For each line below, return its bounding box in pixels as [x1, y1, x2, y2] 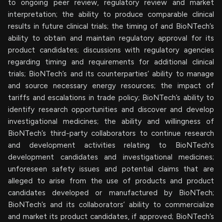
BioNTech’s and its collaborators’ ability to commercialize [8, 200, 214, 209]
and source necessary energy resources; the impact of [8, 81, 214, 90]
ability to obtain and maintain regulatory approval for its [8, 33, 214, 43]
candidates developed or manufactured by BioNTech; [8, 188, 214, 197]
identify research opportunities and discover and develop [8, 105, 214, 114]
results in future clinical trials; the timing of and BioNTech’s [8, 21, 214, 31]
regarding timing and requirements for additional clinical [8, 57, 214, 66]
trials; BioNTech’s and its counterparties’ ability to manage [8, 69, 214, 78]
